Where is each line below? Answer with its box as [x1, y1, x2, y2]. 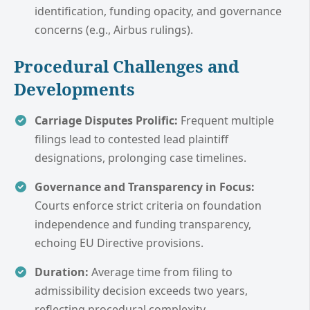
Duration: [35, 264, 89, 280]
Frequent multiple [178, 112, 274, 128]
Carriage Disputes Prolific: [35, 112, 178, 128]
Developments [14, 77, 135, 100]
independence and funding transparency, [35, 216, 251, 232]
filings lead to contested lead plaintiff [35, 131, 228, 147]
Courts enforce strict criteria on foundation [35, 197, 262, 213]
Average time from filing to [89, 264, 232, 280]
